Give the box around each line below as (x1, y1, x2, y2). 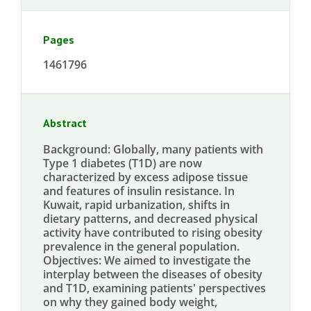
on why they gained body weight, (43, 294, 217, 310)
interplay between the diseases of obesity (43, 267, 262, 282)
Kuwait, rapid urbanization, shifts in (43, 197, 230, 212)
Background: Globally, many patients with (43, 142, 263, 157)
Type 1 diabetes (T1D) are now (43, 155, 202, 171)
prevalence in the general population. (43, 239, 239, 254)
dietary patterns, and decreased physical (43, 211, 258, 226)
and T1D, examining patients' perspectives (43, 280, 266, 296)
